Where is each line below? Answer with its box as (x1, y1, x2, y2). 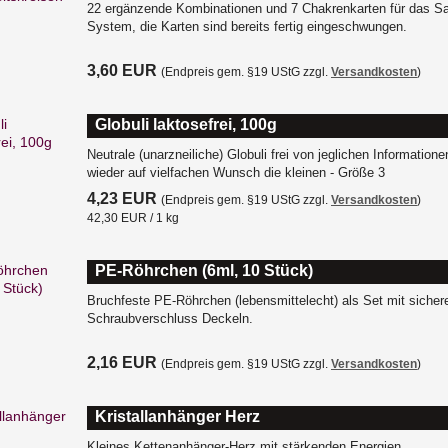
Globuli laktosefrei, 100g (95, 116, 277, 133)
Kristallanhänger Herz (95, 408, 260, 425)
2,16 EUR (87, 354, 157, 371)
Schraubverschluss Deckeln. (87, 311, 253, 326)
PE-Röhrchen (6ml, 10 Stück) (95, 262, 313, 279)
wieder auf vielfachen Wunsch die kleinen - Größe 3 (87, 165, 385, 180)
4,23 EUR (87, 190, 157, 207)
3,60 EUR (87, 62, 157, 79)
